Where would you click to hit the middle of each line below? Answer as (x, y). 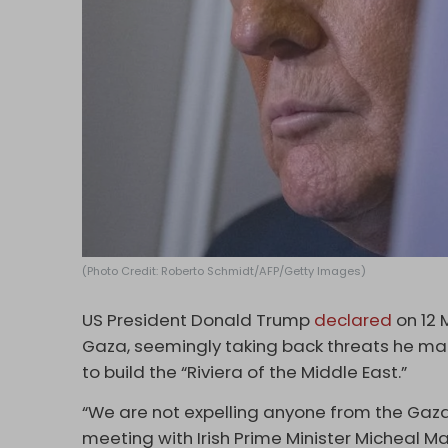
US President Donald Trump (198, 319)
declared (353, 319)
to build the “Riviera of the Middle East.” (245, 371)
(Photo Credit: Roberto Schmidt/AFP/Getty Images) (224, 270)
